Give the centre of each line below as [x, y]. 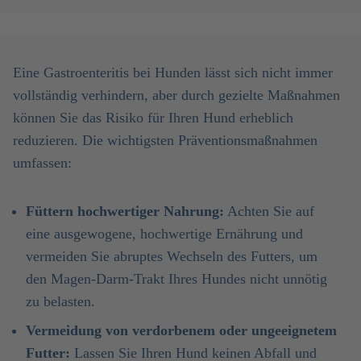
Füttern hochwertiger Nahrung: [125, 211]
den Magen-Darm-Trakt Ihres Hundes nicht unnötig [176, 279]
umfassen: [42, 163]
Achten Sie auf [269, 211]
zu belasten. [60, 301]
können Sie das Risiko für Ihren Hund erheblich [153, 118]
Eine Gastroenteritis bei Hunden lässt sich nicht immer [173, 73]
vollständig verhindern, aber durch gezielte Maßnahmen [176, 95]
